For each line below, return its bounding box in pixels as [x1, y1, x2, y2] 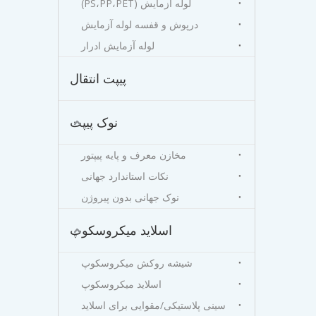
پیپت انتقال [70, 70, 126, 87]
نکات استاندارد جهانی [81, 169, 169, 183]
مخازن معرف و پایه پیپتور [81, 148, 186, 162]
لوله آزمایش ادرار [81, 39, 154, 52]
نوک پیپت [70, 114, 118, 130]
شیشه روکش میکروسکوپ [81, 256, 193, 269]
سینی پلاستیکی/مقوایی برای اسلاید [81, 298, 226, 312]
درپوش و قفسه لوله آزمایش [81, 18, 198, 31]
